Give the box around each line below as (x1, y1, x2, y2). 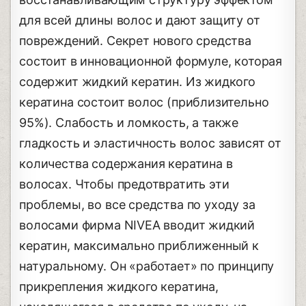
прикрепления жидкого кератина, (19, 279, 219, 294)
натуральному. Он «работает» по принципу (19, 258, 275, 273)
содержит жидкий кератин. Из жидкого (19, 74, 255, 89)
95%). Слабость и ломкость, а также (19, 115, 239, 130)
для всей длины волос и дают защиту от (19, 12, 260, 27)
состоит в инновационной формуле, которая (19, 53, 283, 68)
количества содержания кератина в (19, 156, 233, 171)
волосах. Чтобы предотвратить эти (19, 176, 229, 191)
